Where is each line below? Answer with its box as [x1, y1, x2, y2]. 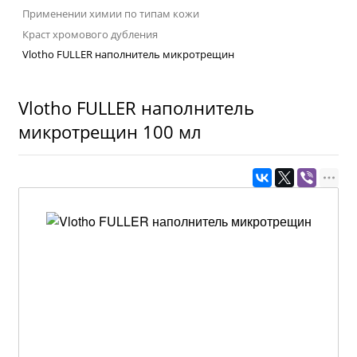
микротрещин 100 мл [18, 119, 202, 143]
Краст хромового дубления [22, 26, 158, 41]
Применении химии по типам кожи [22, 6, 199, 22]
